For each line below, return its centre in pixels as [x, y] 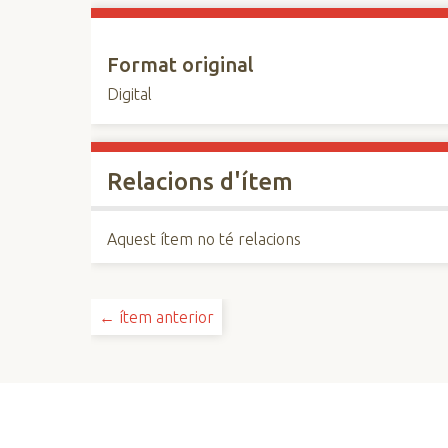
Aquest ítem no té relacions [204, 239]
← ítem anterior [157, 317]
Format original [181, 64]
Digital [130, 94]
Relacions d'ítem [200, 181]
